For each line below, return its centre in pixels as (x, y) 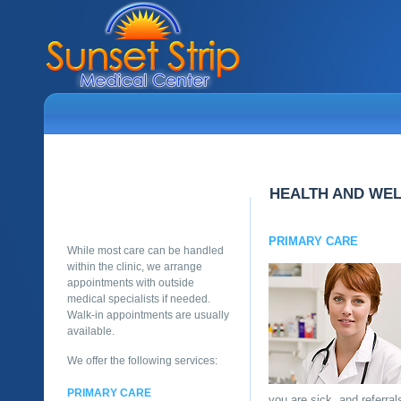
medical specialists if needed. (139, 299)
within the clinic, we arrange (135, 267)
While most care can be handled (145, 251)
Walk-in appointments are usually (148, 315)
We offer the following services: (142, 361)
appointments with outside (131, 283)
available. (91, 331)
